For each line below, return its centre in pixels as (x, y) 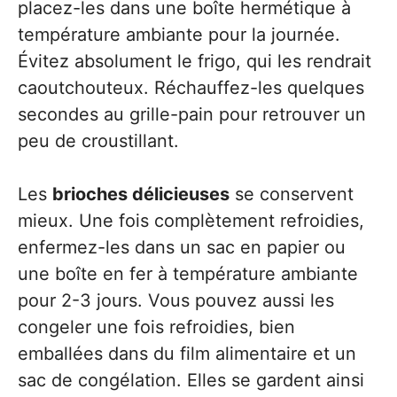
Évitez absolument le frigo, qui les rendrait (195, 61)
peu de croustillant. (98, 141)
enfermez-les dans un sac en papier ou (182, 247)
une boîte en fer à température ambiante (188, 274)
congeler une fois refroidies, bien (156, 327)
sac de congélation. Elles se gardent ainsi (191, 380)
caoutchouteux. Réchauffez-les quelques (191, 88)
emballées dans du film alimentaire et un (187, 354)
